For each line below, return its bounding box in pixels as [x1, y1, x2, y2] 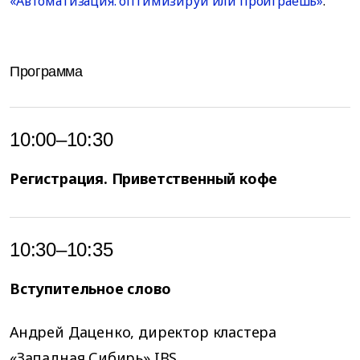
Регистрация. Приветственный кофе [10, 169, 278, 189]
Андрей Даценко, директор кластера [10, 321, 277, 342]
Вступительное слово [10, 279, 171, 299]
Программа [10, 63, 83, 80]
